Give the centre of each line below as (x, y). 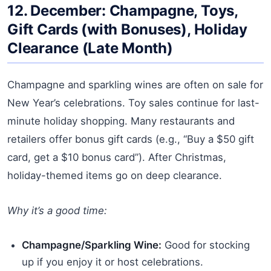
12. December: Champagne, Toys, (123, 10)
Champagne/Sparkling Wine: (92, 245)
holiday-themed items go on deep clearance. (115, 175)
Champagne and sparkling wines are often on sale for (135, 84)
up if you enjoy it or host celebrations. (113, 262)
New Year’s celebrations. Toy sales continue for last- (133, 103)
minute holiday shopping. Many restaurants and (121, 121)
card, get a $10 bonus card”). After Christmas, (117, 157)
